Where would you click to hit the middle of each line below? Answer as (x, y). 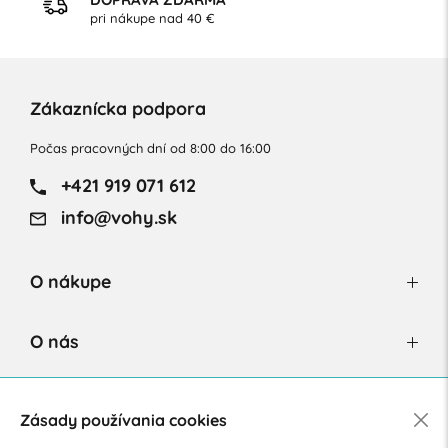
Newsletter (76, 402)
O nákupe (70, 280)
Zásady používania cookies (123, 419)
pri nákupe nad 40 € (152, 17)
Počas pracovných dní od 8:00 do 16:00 (150, 147)
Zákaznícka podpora (117, 107)
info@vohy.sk (116, 217)
